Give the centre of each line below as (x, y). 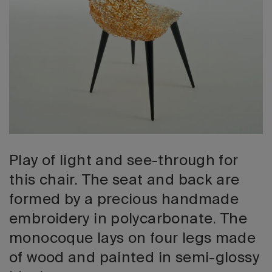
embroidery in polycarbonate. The (128, 219)
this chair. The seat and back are (124, 180)
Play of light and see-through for (124, 161)
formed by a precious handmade (124, 200)
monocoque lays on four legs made (133, 239)
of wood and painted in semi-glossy (134, 258)
